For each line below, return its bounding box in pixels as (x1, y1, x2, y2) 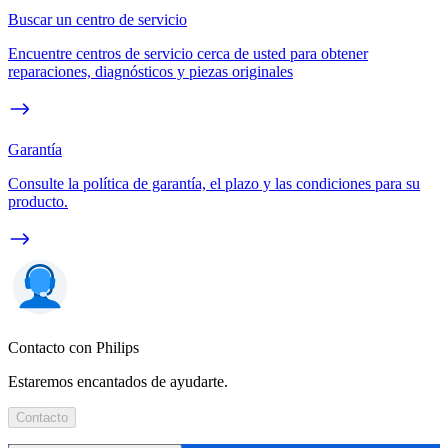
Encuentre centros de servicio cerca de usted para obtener (8, 44, 368, 62)
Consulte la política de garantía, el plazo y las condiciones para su (8, 174, 420, 192)
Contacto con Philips (8, 338, 139, 356)
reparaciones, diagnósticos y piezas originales (8, 62, 293, 80)
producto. (8, 192, 68, 210)
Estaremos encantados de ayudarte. (8, 372, 228, 390)
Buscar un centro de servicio (8, 10, 187, 28)
